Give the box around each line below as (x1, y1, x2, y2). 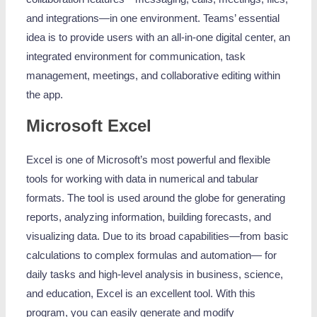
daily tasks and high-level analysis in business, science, (26, 269, 284, 281)
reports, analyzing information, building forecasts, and (26, 212, 272, 224)
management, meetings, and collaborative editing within (26, 69, 281, 81)
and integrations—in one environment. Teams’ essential (26, 12, 280, 24)
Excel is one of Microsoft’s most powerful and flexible (26, 154, 271, 166)
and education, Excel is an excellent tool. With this (26, 288, 256, 300)
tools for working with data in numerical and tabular (26, 173, 259, 185)
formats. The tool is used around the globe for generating (26, 192, 286, 204)
